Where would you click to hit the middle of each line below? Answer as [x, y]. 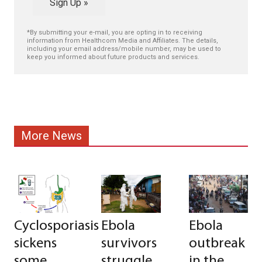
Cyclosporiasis [56, 226]
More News [51, 135]
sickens [35, 244]
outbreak [217, 244]
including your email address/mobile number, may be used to [124, 49]
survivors [129, 244]
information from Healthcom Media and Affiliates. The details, [123, 40]
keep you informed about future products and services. [113, 57]
